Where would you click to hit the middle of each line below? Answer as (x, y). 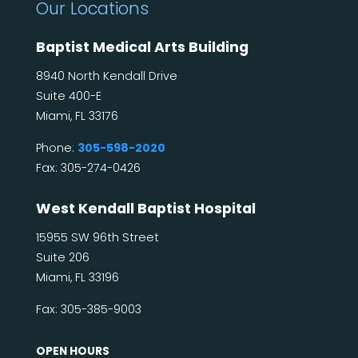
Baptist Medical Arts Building (142, 47)
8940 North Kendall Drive (106, 76)
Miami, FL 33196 (77, 277)
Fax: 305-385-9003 (88, 309)
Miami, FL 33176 (77, 115)
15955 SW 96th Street (97, 237)
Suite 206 (62, 257)
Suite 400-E (68, 95)
